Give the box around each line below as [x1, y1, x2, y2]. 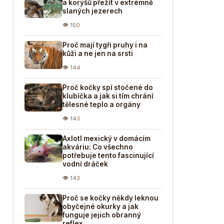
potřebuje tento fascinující [62, 151, 154, 159]
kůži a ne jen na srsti [62, 49, 133, 57]
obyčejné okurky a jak [62, 202, 138, 210]
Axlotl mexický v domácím [62, 134, 150, 142]
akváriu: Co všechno [62, 143, 133, 151]
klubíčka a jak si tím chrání [62, 92, 153, 100]
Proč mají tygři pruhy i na [62, 41, 147, 49]
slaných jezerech [62, 7, 122, 15]
